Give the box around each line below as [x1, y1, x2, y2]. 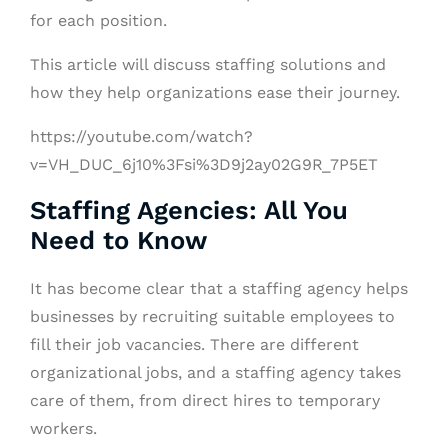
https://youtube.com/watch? [30, 126, 253, 146]
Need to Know [30, 224, 207, 255]
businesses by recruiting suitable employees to [30, 306, 395, 326]
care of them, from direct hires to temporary [30, 390, 380, 410]
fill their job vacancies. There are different [30, 334, 359, 354]
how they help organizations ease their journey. [30, 82, 400, 102]
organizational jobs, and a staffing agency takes [30, 362, 401, 382]
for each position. [30, 10, 167, 30]
